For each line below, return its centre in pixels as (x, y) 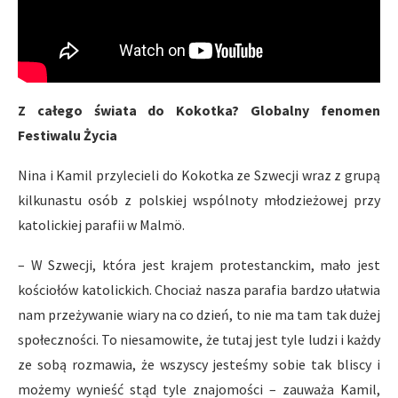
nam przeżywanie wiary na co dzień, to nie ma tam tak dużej (199, 314)
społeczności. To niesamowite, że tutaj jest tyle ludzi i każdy (199, 339)
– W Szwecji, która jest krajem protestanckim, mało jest (199, 264)
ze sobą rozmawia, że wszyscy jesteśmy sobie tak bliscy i (199, 364)
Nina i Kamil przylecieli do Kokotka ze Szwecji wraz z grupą (199, 175)
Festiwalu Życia (68, 135)
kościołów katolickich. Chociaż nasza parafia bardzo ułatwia (199, 289)
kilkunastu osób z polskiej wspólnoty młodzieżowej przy (199, 199)
